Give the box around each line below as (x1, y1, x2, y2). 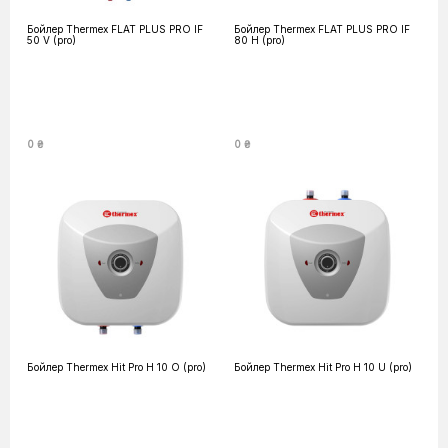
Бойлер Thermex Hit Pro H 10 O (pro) (27, 361, 206, 373)
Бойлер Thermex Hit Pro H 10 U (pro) (234, 361, 412, 373)
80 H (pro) (234, 34, 285, 46)
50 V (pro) (27, 34, 76, 46)
